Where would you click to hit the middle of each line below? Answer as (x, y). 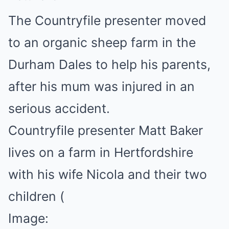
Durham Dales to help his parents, (109, 64)
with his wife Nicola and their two (108, 174)
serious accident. (59, 108)
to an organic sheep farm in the (102, 42)
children (32, 196)
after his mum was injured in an (101, 86)
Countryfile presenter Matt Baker (106, 130)
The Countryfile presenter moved (107, 20)
